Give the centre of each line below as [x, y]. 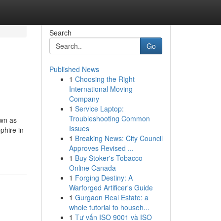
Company [84, 99]
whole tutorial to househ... [109, 207]
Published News [74, 69]
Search [60, 33]
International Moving [101, 89]
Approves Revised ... [101, 148]
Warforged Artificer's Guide [111, 187]
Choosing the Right [105, 79]
